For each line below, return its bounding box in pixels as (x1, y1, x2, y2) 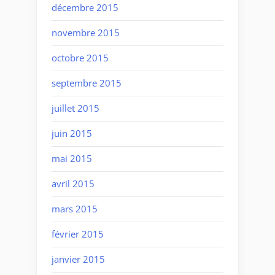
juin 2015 (52, 127, 92, 140)
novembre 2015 (52, 26, 120, 39)
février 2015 (52, 228, 104, 241)
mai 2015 (52, 152, 92, 165)
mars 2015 (52, 203, 98, 215)
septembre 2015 (52, 77, 122, 90)
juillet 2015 (52, 102, 99, 115)
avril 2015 (52, 177, 95, 190)
